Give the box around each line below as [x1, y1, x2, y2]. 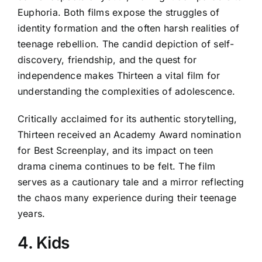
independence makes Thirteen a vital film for [18, 70, 220, 82]
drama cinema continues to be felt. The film [18, 160, 216, 173]
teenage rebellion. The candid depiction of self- [18, 38, 235, 50]
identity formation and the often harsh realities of [18, 22, 240, 35]
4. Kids [18, 233, 70, 253]
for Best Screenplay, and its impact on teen [18, 144, 213, 157]
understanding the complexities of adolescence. [18, 85, 236, 98]
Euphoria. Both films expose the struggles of [18, 6, 220, 19]
